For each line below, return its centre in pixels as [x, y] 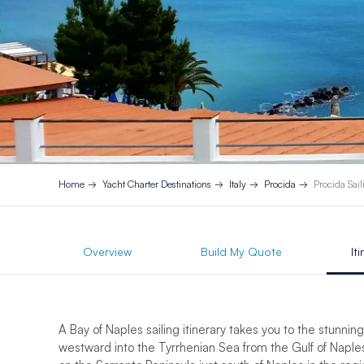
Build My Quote [241, 251]
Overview [107, 251]
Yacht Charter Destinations [157, 184]
